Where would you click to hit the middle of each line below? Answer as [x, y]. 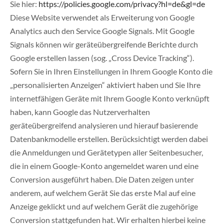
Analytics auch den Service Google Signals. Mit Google [102, 31]
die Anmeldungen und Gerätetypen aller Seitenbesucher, [106, 152]
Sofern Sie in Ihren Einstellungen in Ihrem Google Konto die [111, 71]
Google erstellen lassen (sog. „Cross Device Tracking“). [102, 58]
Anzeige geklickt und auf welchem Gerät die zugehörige [104, 206]
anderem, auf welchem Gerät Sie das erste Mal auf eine [103, 193]
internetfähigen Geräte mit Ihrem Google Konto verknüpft [110, 98]
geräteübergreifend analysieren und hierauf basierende [104, 125]
